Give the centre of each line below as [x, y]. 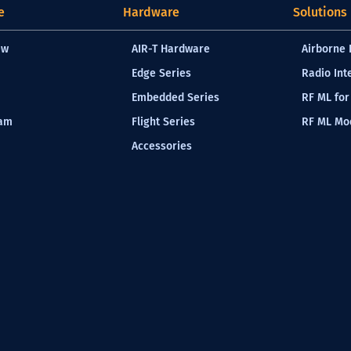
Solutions [320, 12]
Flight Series [163, 122]
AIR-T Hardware [171, 49]
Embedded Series [175, 98]
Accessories [162, 146]
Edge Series [161, 73]
